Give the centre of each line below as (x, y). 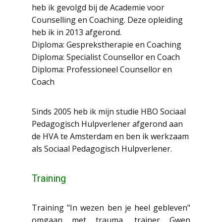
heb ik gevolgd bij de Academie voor (98, 7)
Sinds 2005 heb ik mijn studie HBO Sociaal (109, 111)
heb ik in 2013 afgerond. (77, 32)
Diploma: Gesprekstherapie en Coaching (107, 45)
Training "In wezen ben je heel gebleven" (111, 208)
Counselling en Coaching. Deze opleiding (107, 20)
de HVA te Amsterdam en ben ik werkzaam (110, 136)
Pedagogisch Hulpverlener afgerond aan (107, 124)
